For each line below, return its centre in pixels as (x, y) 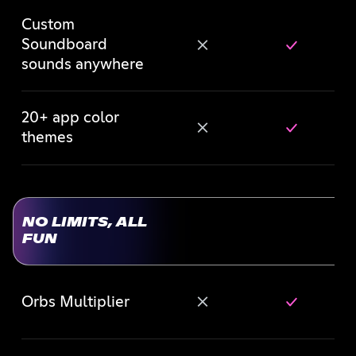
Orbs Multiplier (75, 302)
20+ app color (70, 118)
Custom (48, 25)
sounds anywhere (82, 65)
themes (47, 138)
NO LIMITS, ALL (84, 223)
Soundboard (64, 45)
